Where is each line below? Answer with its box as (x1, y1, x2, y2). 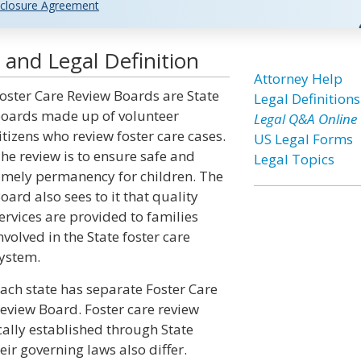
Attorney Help (253, 69, 342, 88)
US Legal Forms (253, 130, 353, 148)
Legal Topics (253, 150, 334, 168)
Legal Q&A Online (253, 110, 357, 128)
